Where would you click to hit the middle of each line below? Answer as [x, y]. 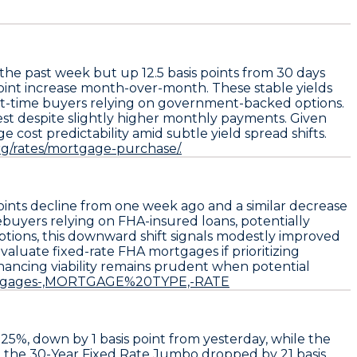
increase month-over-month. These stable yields [177, 88]
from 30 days [282, 73]
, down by [59, 339]
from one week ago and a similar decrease [212, 206]
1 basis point [129, 339]
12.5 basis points [190, 73]
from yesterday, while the [248, 339]
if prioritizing [259, 251]
